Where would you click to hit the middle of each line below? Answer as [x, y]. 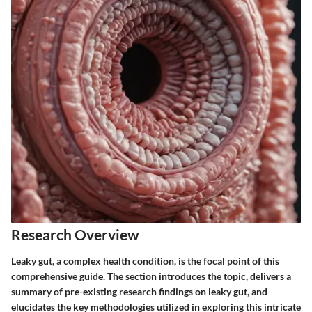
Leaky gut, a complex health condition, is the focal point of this [145, 260]
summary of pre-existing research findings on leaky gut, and [139, 291]
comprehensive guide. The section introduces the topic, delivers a [151, 276]
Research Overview [75, 234]
